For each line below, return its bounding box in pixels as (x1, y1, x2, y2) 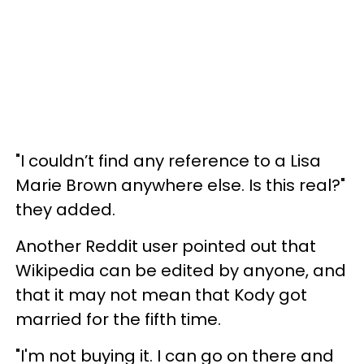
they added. (15, 197, 115, 221)
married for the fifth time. (15, 307, 221, 331)
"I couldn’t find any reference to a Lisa (15, 149, 321, 172)
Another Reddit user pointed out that (15, 234, 316, 258)
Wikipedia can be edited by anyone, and (15, 258, 346, 282)
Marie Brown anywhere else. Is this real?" (15, 173, 345, 197)
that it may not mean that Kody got (15, 283, 307, 306)
